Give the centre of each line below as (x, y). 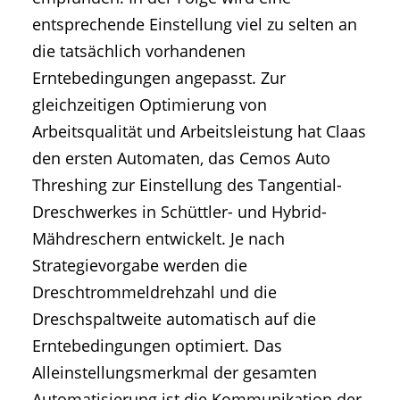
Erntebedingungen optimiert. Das (157, 346)
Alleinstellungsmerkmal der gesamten (175, 373)
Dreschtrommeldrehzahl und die (154, 292)
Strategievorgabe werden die (140, 266)
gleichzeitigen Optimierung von (150, 105)
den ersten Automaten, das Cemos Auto (181, 158)
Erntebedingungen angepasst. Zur (159, 78)
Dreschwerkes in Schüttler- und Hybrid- (179, 212)
